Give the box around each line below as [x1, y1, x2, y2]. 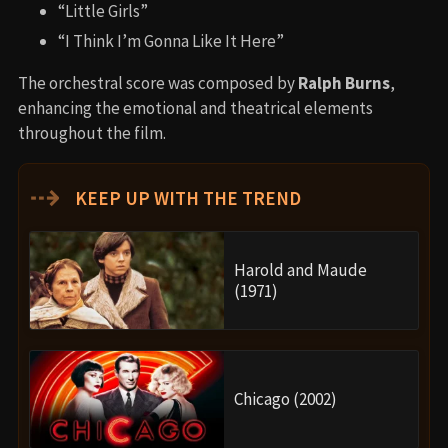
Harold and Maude [234, 258, 367, 281]
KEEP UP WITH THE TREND [71, 186, 301, 211]
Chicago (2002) [234, 388, 337, 411]
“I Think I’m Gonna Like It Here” [58, 30, 284, 53]
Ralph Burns [298, 72, 390, 95]
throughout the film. [18, 122, 166, 145]
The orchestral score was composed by [18, 72, 298, 95]
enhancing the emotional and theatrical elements [18, 97, 373, 120]
